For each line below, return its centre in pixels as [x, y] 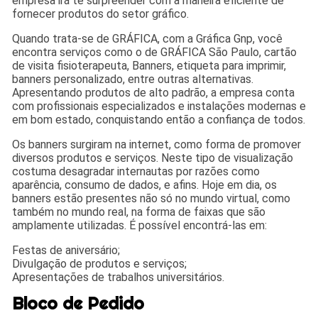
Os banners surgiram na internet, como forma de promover [157, 145]
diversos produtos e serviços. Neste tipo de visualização [153, 158]
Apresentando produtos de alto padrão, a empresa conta [154, 93]
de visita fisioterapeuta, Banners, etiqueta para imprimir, [149, 66]
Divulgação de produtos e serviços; [100, 264]
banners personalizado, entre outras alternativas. [133, 79]
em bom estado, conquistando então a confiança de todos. [159, 120]
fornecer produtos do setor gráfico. [101, 14]
